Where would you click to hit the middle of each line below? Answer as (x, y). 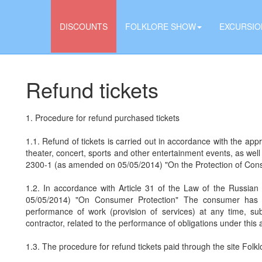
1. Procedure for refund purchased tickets (103, 118)
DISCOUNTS (84, 26)
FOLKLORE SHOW (161, 26)
